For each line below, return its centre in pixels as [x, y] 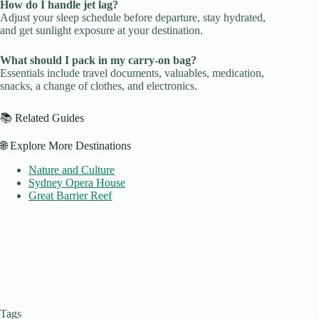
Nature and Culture [72, 170]
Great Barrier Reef [70, 196]
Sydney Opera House [77, 183]
